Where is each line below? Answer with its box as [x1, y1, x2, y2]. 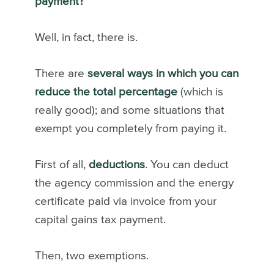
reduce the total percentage [34, 86, 177, 98]
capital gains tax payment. [34, 213, 169, 226]
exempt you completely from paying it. [34, 122, 229, 135]
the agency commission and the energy [34, 177, 234, 189]
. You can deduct [144, 158, 229, 171]
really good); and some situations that [34, 104, 224, 116]
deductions [88, 158, 145, 171]
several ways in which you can [87, 67, 239, 80]
